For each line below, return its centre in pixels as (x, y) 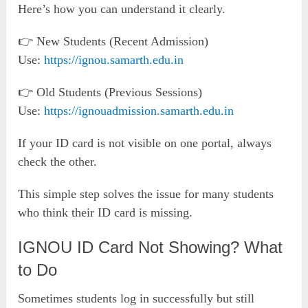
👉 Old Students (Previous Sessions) (110, 92)
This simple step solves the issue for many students (146, 194)
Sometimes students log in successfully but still (136, 298)
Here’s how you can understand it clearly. (122, 9)
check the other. (58, 161)
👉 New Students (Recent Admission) (113, 41)
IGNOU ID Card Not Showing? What (151, 247)
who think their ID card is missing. (106, 212)
